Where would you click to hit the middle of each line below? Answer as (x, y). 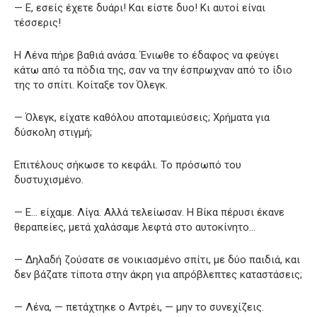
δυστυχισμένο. (49, 179)
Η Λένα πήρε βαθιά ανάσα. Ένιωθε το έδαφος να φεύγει (146, 55)
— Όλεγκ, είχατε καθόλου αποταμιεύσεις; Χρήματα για (142, 117)
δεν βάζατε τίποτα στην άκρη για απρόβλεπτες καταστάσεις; (158, 274)
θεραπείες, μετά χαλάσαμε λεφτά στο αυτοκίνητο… (135, 227)
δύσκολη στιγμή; (53, 132)
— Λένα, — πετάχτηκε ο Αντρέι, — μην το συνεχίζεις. (139, 307)
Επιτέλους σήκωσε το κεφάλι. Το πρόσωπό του (128, 165)
